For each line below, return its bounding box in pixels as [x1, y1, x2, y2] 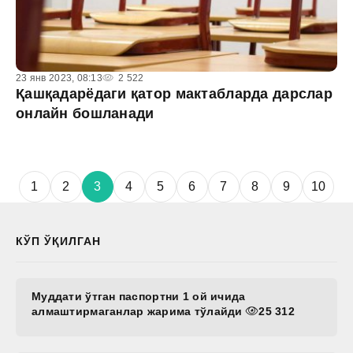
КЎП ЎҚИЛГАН [16, 235, 101, 247]
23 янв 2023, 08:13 [16, 72, 103, 84]
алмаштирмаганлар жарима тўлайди [32, 305, 246, 318]
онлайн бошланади [16, 106, 154, 121]
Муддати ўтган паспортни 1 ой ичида [32, 290, 246, 303]
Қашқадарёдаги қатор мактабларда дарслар [16, 86, 333, 102]
